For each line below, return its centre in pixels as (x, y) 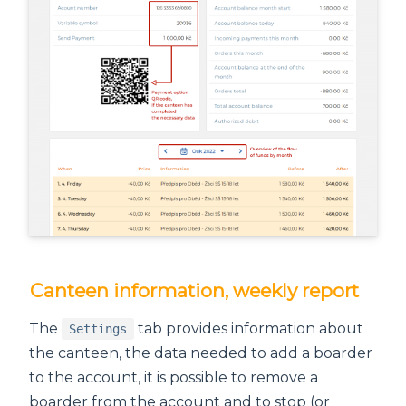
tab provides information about (249, 329)
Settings (98, 329)
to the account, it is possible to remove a (174, 378)
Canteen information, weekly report (194, 291)
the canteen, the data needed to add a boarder (201, 353)
